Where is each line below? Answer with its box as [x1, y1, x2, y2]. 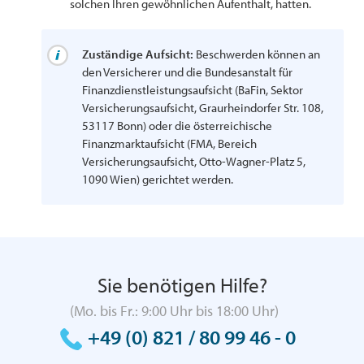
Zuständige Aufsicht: [82, 46, 194, 62]
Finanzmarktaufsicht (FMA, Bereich [82, 136, 258, 151]
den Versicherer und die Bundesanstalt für [82, 64, 293, 80]
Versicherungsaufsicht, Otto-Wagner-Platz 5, [82, 154, 306, 169]
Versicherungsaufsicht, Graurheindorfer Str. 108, [82, 100, 324, 115]
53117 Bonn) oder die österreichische [82, 118, 273, 133]
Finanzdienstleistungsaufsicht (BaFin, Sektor [82, 82, 304, 97]
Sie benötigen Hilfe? [97, 272, 267, 297]
